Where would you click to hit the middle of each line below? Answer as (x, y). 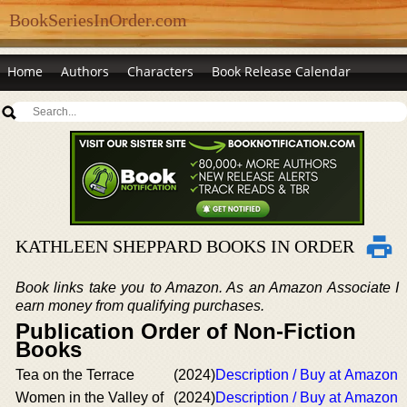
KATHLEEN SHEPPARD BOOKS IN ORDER (185, 246)
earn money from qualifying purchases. (140, 306)
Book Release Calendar (281, 71)
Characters (160, 71)
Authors (85, 71)
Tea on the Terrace (75, 375)
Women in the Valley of (89, 397)
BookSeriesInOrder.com (98, 20)
